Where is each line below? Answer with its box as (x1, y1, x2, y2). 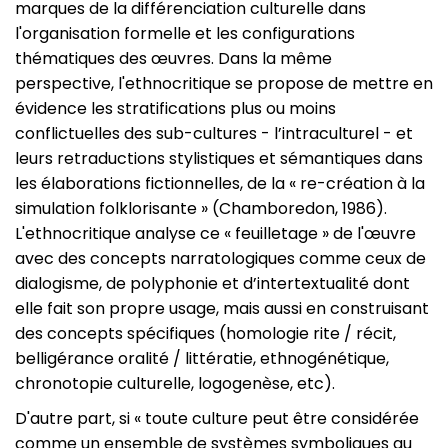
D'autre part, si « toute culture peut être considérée (15, 407, 419, 430)
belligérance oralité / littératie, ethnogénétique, (15, 347, 389, 370)
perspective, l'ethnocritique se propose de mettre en (15, 72, 433, 95)
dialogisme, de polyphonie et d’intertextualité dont (15, 272, 410, 295)
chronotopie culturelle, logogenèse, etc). (15, 372, 335, 395)
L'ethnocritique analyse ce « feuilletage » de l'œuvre (15, 222, 416, 245)
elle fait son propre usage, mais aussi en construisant (15, 297, 429, 320)
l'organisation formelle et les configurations (15, 22, 355, 45)
